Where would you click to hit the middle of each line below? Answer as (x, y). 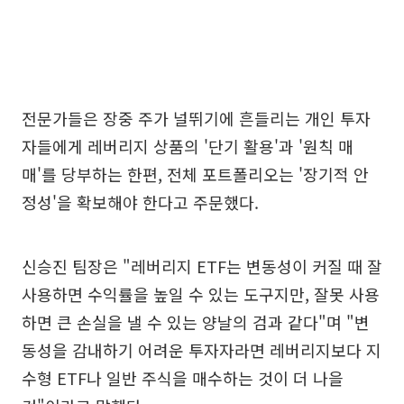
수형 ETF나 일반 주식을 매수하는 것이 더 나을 (183, 378)
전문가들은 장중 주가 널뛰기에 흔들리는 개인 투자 (196, 119)
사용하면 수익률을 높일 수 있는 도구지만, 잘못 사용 (201, 294)
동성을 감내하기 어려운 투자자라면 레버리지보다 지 (202, 350)
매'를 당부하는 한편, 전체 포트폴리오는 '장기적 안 (195, 174)
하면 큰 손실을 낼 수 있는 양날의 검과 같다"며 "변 (196, 322)
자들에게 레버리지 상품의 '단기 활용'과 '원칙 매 (188, 147)
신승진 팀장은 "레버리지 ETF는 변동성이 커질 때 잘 (202, 266)
